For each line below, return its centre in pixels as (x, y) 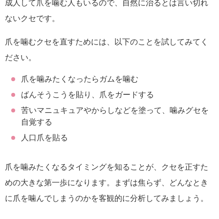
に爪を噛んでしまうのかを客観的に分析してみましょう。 (107, 198)
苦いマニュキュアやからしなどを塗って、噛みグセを (115, 110)
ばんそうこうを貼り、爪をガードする (87, 95)
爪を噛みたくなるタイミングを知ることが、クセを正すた (107, 167)
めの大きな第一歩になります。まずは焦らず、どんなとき (107, 183)
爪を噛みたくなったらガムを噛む (79, 79)
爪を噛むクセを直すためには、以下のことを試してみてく (107, 42)
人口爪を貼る (44, 138)
